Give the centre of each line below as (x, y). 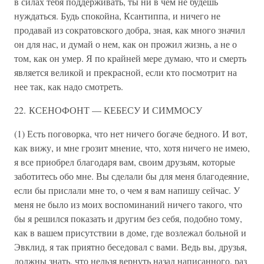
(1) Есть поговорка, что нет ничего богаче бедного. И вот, (131, 133)
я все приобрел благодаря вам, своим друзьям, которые (125, 162)
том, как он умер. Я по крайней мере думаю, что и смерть (130, 58)
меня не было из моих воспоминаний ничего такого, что (128, 204)
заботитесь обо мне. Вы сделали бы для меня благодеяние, (132, 176)
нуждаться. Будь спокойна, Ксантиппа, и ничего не (117, 16)
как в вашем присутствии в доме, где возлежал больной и (130, 232)
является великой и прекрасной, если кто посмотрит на (126, 72)
